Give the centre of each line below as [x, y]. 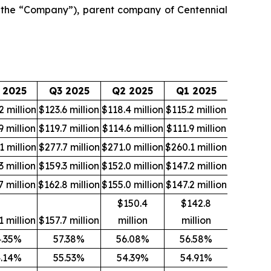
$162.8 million [69, 184]
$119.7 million [69, 128]
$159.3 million [69, 166]
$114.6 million [132, 128]
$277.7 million [69, 147]
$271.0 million [132, 147]
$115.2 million [196, 109]
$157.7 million [69, 220]
